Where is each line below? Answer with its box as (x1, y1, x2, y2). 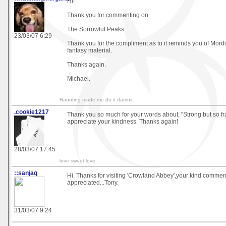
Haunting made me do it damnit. (60, 96, 134, 102)
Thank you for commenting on (67, 11, 148, 19)
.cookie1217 (14, 108, 49, 116)
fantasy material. (67, 46, 112, 54)
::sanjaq (14, 169, 37, 177)
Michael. (67, 75, 90, 82)
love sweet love (60, 157, 95, 163)
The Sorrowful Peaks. (67, 25, 126, 33)
